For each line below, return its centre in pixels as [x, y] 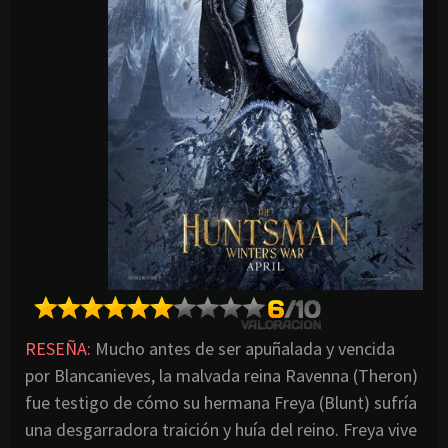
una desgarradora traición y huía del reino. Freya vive [221, 429]
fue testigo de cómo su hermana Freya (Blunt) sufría [221, 402]
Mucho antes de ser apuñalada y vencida [243, 348]
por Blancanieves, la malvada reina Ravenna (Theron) [221, 375]
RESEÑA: [58, 348]
